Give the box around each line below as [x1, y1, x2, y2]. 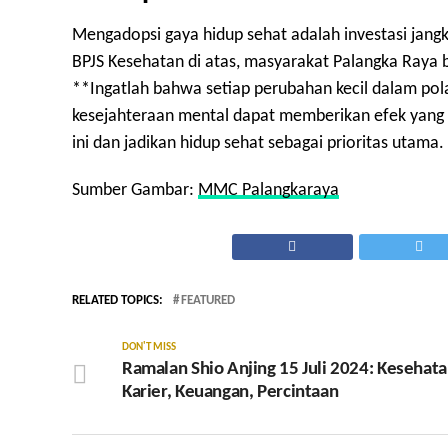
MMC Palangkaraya [198, 182, 339, 199]
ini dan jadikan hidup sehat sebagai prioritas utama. [72, 135, 444, 152]
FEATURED [181, 294, 235, 307]
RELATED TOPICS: [72, 294, 163, 307]
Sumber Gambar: [72, 182, 198, 199]
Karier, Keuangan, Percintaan [122, 383, 339, 402]
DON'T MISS [122, 342, 176, 353]
